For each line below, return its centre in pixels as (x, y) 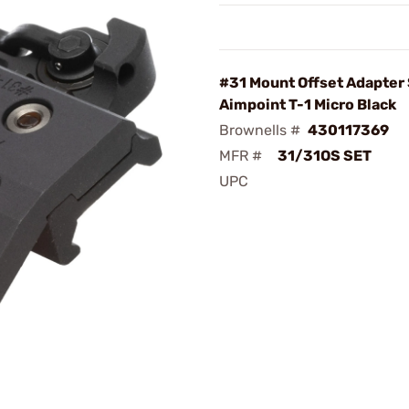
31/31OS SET (325, 156)
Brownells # (260, 130)
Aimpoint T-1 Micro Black (308, 105)
